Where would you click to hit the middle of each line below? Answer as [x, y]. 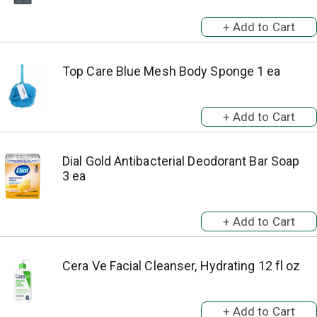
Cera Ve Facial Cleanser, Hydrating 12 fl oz [181, 266]
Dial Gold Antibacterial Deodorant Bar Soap [181, 161]
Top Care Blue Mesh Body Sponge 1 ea [172, 71]
